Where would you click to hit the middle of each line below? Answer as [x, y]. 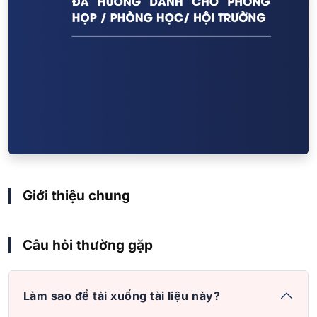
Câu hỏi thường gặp [88, 246]
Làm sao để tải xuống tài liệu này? [122, 296]
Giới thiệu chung [76, 196]
